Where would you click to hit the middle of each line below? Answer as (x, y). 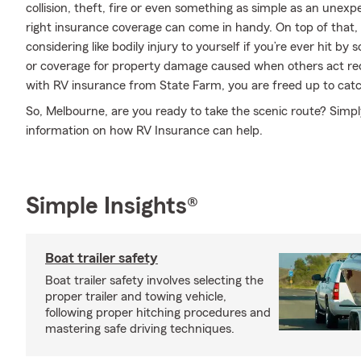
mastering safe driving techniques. (140, 329)
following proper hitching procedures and (158, 313)
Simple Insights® (112, 206)
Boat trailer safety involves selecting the (154, 280)
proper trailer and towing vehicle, (136, 297)
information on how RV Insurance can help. (144, 131)
